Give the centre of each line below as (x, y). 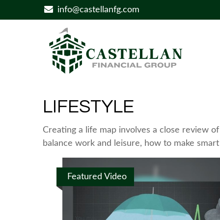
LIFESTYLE (88, 107)
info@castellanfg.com (99, 10)
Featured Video (97, 177)
